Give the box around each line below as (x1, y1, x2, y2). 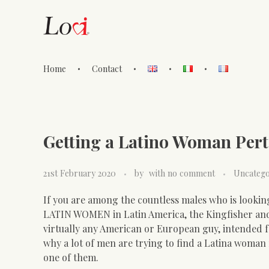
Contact (92, 63, 122, 74)
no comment (168, 167, 215, 179)
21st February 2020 (43, 167, 116, 179)
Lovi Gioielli (52, 72, 66, 89)
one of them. (43, 250, 98, 264)
